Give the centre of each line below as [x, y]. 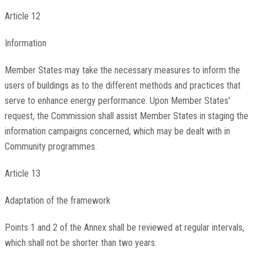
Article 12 [22, 16]
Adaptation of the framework [57, 201]
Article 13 [22, 174]
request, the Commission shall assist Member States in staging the [126, 116]
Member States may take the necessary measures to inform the [122, 70]
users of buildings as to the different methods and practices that [122, 86]
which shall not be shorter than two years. [80, 243]
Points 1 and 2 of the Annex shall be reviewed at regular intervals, [124, 228]
